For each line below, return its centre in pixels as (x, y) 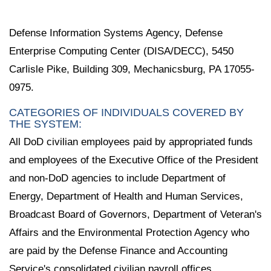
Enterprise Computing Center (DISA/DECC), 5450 (121, 51)
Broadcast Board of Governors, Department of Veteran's (135, 214)
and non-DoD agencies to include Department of (117, 178)
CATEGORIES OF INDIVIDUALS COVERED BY (126, 112)
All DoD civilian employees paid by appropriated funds (131, 142)
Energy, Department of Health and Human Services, (126, 196)
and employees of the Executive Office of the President (134, 160)
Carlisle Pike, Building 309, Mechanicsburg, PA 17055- (132, 69)
